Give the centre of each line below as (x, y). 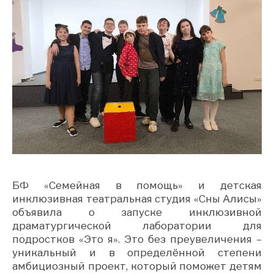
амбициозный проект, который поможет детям (137, 266)
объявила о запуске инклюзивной (137, 212)
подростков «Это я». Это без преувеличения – (137, 239)
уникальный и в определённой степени (137, 252)
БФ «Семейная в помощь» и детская (137, 185)
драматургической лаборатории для (137, 225)
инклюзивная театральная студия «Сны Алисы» (137, 198)
